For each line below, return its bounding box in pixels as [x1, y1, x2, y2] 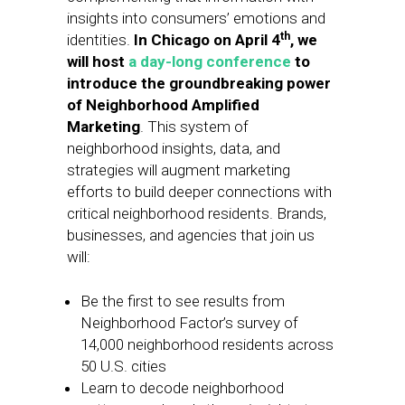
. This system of [140, 118, 249, 136]
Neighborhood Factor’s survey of [80, 314, 298, 332]
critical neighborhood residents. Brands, [67, 204, 326, 222]
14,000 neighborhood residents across [80, 335, 334, 353]
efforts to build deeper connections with [67, 183, 332, 201]
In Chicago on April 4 [134, 31, 280, 49]
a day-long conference [128, 52, 291, 71]
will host [67, 52, 128, 71]
